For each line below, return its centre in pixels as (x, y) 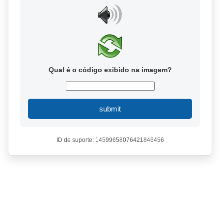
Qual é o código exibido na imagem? (110, 70)
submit (110, 109)
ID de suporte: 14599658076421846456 (110, 140)
